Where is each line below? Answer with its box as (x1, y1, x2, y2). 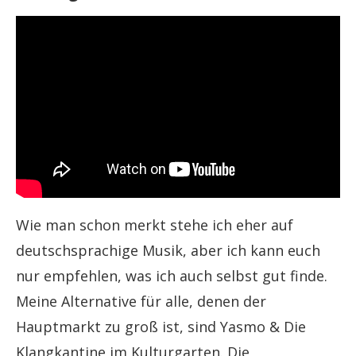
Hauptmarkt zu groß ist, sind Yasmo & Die (16, 316, 306, 336)
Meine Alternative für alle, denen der (16, 291, 266, 311)
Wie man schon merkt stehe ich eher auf (16, 215, 293, 234)
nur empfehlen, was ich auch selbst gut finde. (16, 265, 327, 285)
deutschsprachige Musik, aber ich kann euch (16, 240, 320, 260)
